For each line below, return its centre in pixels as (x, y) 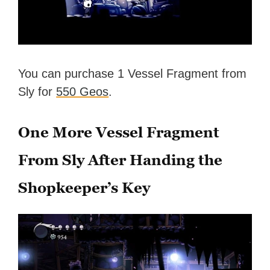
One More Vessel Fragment (119, 133)
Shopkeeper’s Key (84, 188)
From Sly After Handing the (121, 160)
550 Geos (83, 92)
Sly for (37, 92)
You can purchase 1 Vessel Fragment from (133, 74)
